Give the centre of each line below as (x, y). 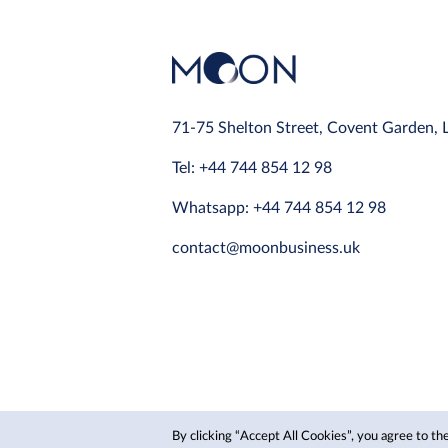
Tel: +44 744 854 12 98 (252, 167)
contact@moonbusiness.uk (266, 247)
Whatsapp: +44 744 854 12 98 (279, 207)
